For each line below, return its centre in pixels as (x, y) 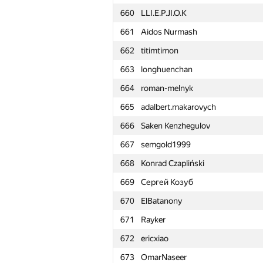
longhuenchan (167, 69)
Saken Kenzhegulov (176, 126)
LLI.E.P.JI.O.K (164, 13)
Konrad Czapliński (173, 163)
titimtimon (160, 50)
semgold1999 (166, 144)
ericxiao (155, 238)
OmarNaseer (164, 257)
